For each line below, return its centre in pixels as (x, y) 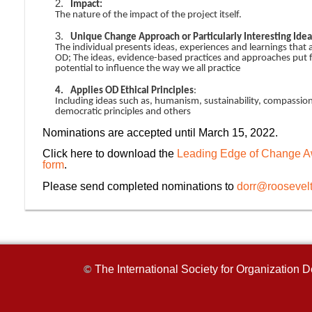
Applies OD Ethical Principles (132, 91)
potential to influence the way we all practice (148, 69)
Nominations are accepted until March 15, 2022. (162, 132)
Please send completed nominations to (140, 186)
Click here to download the (110, 154)
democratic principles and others (123, 112)
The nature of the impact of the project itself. (148, 15)
